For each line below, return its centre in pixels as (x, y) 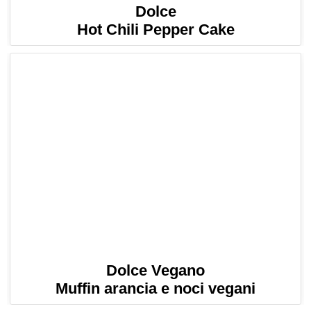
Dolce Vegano (155, 271)
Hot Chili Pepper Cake (155, 29)
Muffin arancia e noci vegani (155, 289)
